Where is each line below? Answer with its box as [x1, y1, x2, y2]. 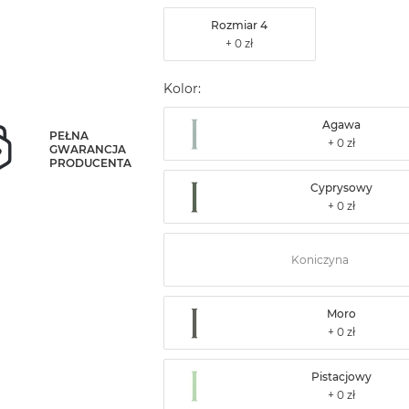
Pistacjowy [311, 370, 372, 384]
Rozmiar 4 [211, 18, 268, 33]
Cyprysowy [310, 181, 373, 195]
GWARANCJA [49, 142, 127, 156]
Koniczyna [291, 253, 350, 267]
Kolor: [163, 80, 201, 98]
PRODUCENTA [49, 155, 132, 170]
